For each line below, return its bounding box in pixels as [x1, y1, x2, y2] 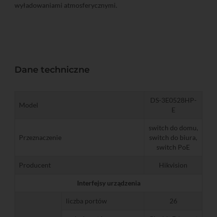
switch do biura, [149, 133, 197, 141]
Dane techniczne [15, 64, 90, 75]
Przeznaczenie [19, 133, 62, 141]
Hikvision [159, 160, 187, 169]
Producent [19, 160, 51, 169]
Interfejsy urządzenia [77, 178, 140, 187]
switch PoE [156, 142, 190, 151]
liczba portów [66, 196, 107, 205]
